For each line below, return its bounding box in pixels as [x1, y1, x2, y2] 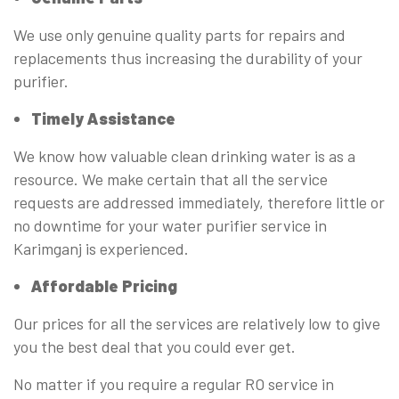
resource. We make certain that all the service [13, 169, 328, 190]
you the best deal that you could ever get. [13, 337, 296, 357]
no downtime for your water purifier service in [13, 216, 327, 236]
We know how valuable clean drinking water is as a [13, 146, 355, 167]
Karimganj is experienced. [13, 239, 189, 259]
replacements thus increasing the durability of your [13, 48, 362, 69]
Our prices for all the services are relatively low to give [13, 313, 380, 334]
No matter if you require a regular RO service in [13, 374, 334, 395]
